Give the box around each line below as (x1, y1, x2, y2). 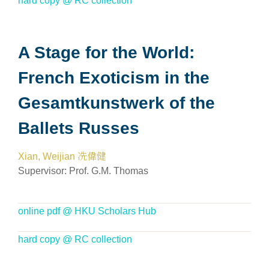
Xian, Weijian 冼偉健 (18, 151, 106, 162)
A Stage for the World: (18, 43, 195, 62)
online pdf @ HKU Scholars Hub (18, 206, 156, 216)
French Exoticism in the (18, 68, 210, 87)
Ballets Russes (18, 119, 139, 138)
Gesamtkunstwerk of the (18, 94, 215, 112)
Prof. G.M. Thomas (69, 166, 148, 176)
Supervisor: (18, 166, 69, 176)
